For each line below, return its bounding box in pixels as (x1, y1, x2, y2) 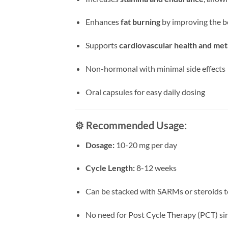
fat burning (120, 17, 160, 27)
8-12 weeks (134, 163, 177, 173)
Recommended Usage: (86, 119, 187, 131)
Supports (85, 40, 119, 50)
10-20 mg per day (114, 139, 177, 150)
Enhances (85, 17, 121, 27)
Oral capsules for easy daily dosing (85, 87, 205, 97)
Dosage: (85, 139, 115, 150)
